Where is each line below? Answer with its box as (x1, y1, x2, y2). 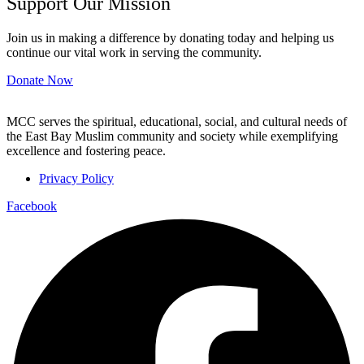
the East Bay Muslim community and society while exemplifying (6, 128, 338, 143)
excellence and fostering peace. (6, 143, 166, 158)
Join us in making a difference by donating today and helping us (6, 31, 334, 45)
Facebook (6, 198, 57, 213)
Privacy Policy (39, 171, 114, 185)
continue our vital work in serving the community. (6, 45, 262, 60)
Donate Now (6, 73, 73, 88)
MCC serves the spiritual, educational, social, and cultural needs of (6, 114, 347, 128)
